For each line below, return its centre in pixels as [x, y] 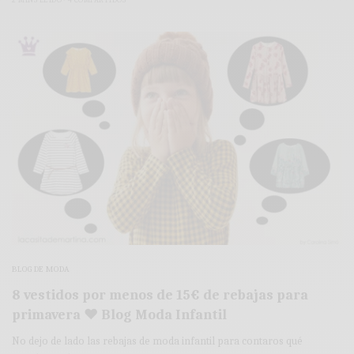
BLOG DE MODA [41, 269]
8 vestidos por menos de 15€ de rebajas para [160, 296]
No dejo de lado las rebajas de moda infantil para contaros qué [158, 341]
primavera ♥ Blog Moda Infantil [119, 315]
